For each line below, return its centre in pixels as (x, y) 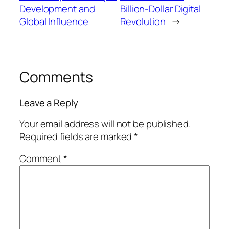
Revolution (143, 22)
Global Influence (54, 22)
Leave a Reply (49, 103)
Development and (57, 9)
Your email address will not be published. (105, 123)
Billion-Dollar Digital (161, 9)
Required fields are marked (77, 136)
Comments (56, 77)
